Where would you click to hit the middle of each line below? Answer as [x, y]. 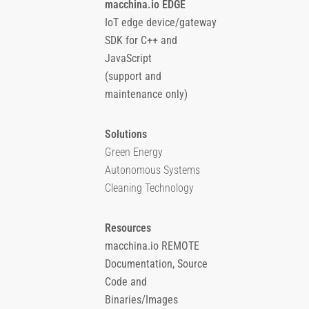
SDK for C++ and [141, 40]
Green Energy [134, 152]
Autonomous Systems [152, 170]
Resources [128, 228]
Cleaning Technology [149, 188]
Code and [126, 281]
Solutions [126, 134]
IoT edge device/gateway [161, 22]
